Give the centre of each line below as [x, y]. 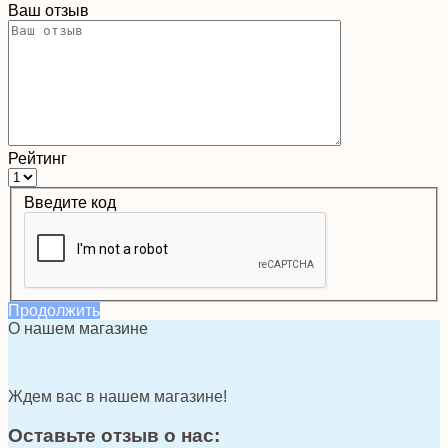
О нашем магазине [78, 329]
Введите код [70, 203]
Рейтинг [37, 158]
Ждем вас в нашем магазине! [117, 397]
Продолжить [54, 311]
